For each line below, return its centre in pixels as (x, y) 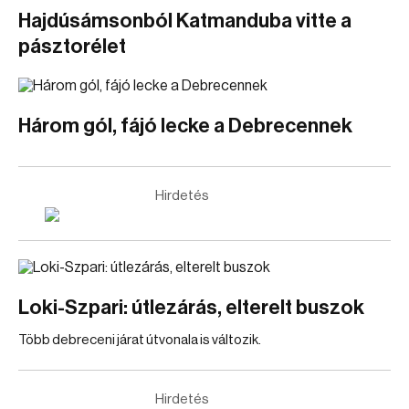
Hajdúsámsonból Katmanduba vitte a (185, 21)
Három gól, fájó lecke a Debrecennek (185, 126)
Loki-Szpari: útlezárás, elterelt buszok (191, 308)
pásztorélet (72, 47)
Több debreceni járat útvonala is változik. (140, 340)
